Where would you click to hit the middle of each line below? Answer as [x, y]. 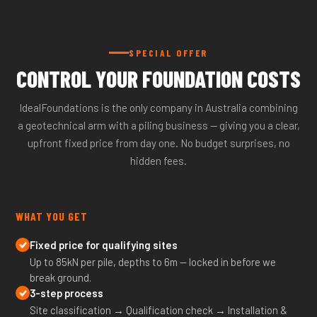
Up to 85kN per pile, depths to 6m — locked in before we [153, 262]
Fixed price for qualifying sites [104, 245]
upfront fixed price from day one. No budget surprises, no [158, 143]
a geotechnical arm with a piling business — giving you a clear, [158, 125]
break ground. [61, 277]
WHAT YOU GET [52, 216]
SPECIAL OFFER [168, 53]
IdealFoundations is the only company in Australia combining [158, 108]
